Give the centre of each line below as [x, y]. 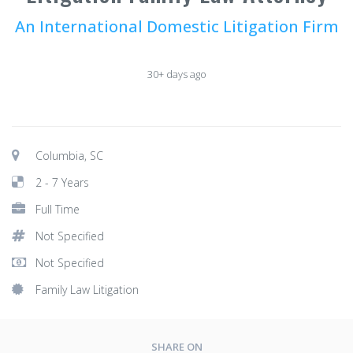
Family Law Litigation [87, 290]
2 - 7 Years [62, 182]
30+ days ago [176, 74]
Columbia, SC [69, 156]
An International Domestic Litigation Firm [176, 26]
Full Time [58, 209]
